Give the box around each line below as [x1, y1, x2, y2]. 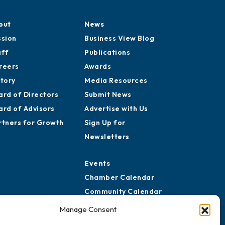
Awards [84, 62, 111, 71]
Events [84, 159, 110, 168]
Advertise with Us [84, 104, 148, 113]
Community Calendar [84, 187, 162, 196]
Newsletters [84, 132, 130, 141]
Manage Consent [59, 204, 117, 214]
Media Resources [84, 76, 148, 85]
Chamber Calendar [84, 173, 154, 182]
